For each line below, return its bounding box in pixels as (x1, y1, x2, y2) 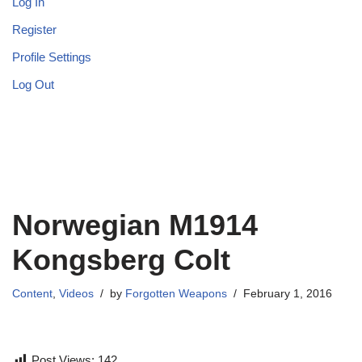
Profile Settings (12, 50, 91, 65)
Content (12, 288, 53, 301)
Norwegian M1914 (12, 208, 258, 242)
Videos (59, 288, 94, 301)
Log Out (12, 78, 54, 92)
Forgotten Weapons (125, 288, 227, 301)
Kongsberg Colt (12, 243, 230, 277)
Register (12, 23, 57, 37)
